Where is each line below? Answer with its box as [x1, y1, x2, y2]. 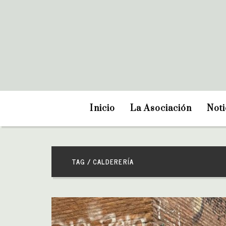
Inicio [90, 103, 115, 114]
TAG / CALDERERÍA [72, 156, 134, 167]
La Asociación [130, 103, 192, 114]
